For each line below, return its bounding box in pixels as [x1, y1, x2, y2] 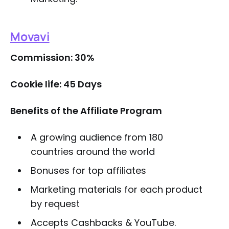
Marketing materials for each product [30, 183, 202, 196]
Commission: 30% [10, 51, 95, 64]
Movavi [10, 28, 50, 44]
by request [30, 197, 80, 210]
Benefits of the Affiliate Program [10, 104, 162, 117]
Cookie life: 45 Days [10, 78, 102, 90]
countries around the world [30, 145, 155, 158]
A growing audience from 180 [30, 131, 163, 144]
